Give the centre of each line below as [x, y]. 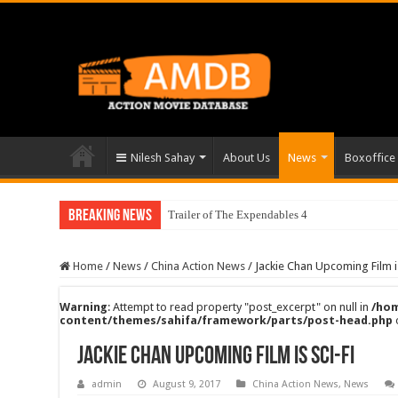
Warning [84, 306]
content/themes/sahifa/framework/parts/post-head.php [227, 320]
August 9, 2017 [187, 384]
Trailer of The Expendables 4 [238, 214]
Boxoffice [370, 157]
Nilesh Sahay [163, 157]
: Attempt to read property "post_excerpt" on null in [240, 306]
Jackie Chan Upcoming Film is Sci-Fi [216, 357]
